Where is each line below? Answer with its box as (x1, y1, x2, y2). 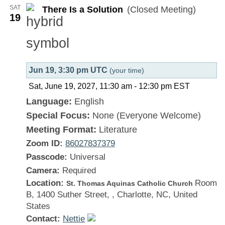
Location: (26, 178, 66, 188)
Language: (26, 96, 74, 107)
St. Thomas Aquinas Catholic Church (66, 179, 195, 188)
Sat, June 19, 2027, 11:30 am (29, 82, 132, 91)
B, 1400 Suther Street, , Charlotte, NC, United (26, 190, 197, 200)
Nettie (63, 214, 85, 224)
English (74, 96, 104, 107)
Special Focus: (26, 110, 92, 121)
